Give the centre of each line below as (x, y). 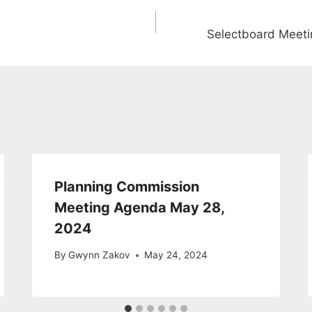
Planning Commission (127, 186)
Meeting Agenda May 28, (140, 207)
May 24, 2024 (176, 255)
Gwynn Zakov (100, 255)
